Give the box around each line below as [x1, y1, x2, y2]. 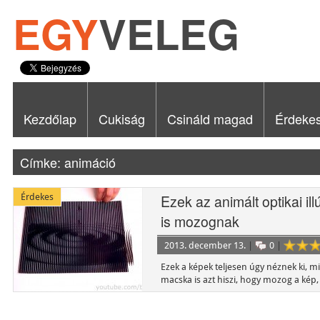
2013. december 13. [164, 240, 246, 251]
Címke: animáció [20, 153, 116, 171]
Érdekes [21, 191, 54, 202]
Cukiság [99, 109, 145, 128]
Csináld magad [167, 109, 253, 128]
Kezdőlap [24, 109, 76, 128]
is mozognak [161, 211, 239, 231]
